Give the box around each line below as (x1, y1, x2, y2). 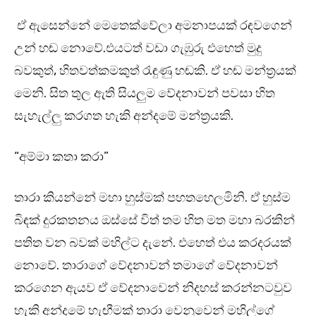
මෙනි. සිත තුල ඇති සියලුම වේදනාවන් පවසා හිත (14, 85, 275, 102)
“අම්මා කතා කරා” (14, 149, 109, 165)
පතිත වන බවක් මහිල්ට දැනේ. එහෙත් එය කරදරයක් (14, 235, 291, 251)
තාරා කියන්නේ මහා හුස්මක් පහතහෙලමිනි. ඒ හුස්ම (14, 190, 291, 206)
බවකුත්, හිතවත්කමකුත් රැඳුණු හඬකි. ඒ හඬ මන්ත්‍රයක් (14, 63, 296, 79)
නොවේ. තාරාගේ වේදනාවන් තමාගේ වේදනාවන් (14, 257, 278, 274)
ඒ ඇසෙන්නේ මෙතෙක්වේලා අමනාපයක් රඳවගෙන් (14, 18, 292, 34)
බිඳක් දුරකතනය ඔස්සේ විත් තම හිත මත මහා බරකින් (14, 212, 295, 229)
